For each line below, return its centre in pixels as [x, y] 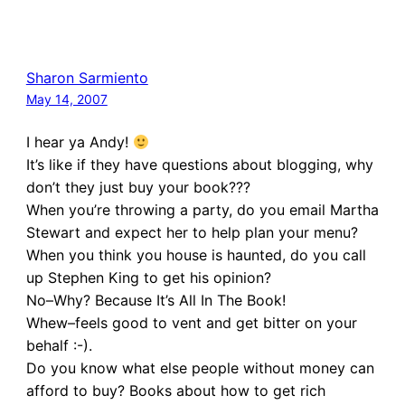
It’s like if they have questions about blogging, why [199, 165]
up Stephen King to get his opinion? [148, 278]
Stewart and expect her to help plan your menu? [192, 233]
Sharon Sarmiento [87, 78]
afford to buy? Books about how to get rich [175, 391]
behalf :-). [59, 346]
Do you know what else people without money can [200, 368]
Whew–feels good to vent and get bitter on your [191, 323]
